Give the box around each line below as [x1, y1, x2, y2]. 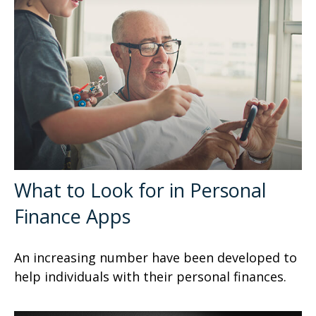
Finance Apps [14, 202, 130, 229]
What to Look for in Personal [14, 176, 267, 203]
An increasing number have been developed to [14, 248, 297, 266]
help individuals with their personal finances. [14, 267, 286, 285]
